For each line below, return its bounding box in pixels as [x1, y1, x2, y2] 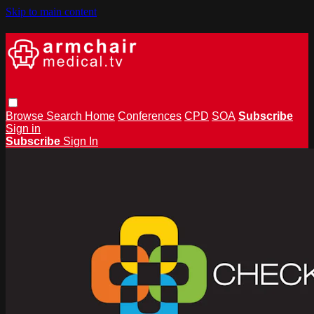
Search [46, 109, 85, 122]
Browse [6, 109, 46, 122]
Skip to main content [6, 6, 97, 18]
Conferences [118, 109, 182, 122]
